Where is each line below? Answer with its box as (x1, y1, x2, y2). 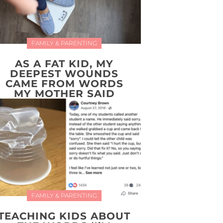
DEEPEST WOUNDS (10, 67, 119, 80)
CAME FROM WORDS (5, 77, 123, 90)
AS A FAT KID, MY (15, 57, 114, 70)
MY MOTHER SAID (13, 87, 115, 100)
